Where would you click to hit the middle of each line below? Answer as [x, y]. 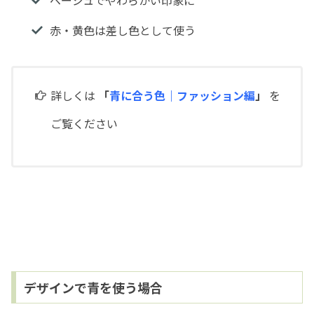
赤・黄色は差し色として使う [122, 30]
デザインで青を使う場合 [93, 288]
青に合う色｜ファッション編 [183, 96]
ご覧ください [84, 124]
